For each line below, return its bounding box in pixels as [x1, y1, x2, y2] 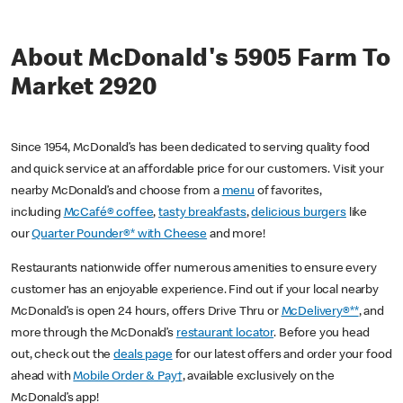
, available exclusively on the [182, 371, 336, 384]
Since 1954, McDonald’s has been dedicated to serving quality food [11, 142, 371, 156]
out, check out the [11, 349, 114, 363]
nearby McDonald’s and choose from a [11, 185, 222, 199]
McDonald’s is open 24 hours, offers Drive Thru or [11, 306, 282, 319]
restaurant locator [175, 327, 274, 341]
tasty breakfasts [158, 207, 246, 220]
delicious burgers [251, 207, 346, 220]
